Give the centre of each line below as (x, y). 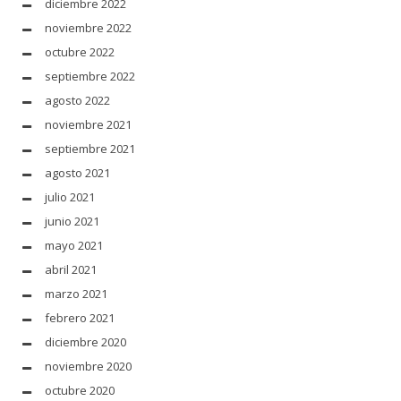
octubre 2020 (80, 390)
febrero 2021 (80, 317)
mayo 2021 (74, 245)
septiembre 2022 (90, 76)
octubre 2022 (80, 51)
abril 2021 (71, 269)
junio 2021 (72, 221)
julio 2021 (70, 196)
